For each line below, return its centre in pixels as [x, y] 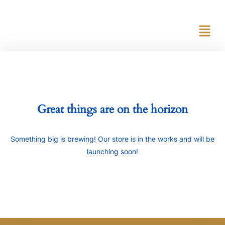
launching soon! [113, 151]
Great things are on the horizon [113, 109]
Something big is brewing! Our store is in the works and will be [113, 139]
